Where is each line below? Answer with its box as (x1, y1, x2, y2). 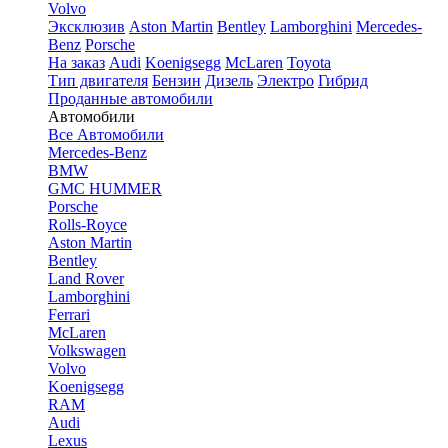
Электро (257, 72, 314, 89)
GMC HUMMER (48, 180, 162, 197)
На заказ (48, 54, 105, 71)
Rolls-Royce (48, 216, 127, 233)
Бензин (152, 72, 201, 89)
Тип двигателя (48, 72, 148, 89)
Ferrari (48, 306, 90, 323)
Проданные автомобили (48, 90, 213, 107)
